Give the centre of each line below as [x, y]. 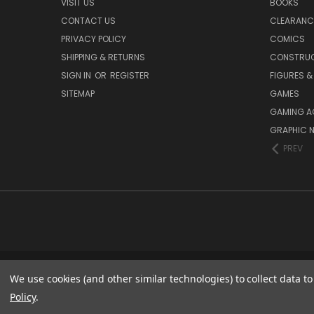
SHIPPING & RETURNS [103, 57]
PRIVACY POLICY [94, 39]
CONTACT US [88, 20]
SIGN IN [77, 75]
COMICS [287, 39]
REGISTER [130, 75]
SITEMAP [78, 93]
